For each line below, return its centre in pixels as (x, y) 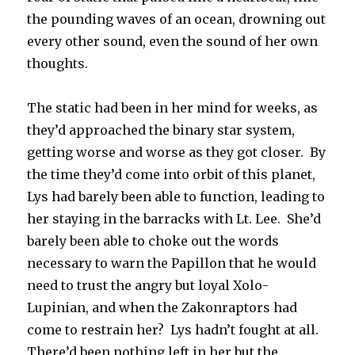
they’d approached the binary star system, (161, 130)
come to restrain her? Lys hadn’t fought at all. (175, 330)
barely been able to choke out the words (153, 241)
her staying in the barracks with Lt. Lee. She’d (174, 219)
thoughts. (58, 64)
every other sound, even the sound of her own (173, 42)
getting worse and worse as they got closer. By (177, 153)
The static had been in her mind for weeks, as (173, 108)
